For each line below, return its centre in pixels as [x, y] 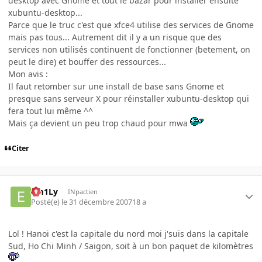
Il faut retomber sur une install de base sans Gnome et [116, 87]
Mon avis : [28, 74]
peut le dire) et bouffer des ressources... [87, 62]
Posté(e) [46, 202]
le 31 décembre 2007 [97, 202]
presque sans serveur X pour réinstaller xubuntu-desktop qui [129, 99]
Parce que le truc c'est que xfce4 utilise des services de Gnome [131, 25]
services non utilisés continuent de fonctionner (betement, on [129, 50]
